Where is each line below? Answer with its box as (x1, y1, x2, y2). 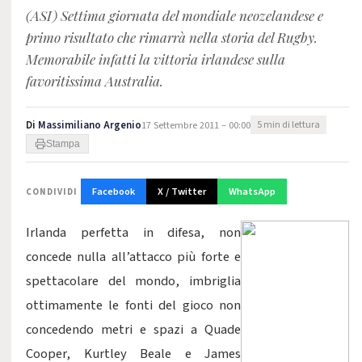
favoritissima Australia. (26, 72, 163, 90)
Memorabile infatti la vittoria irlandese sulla (26, 50, 285, 68)
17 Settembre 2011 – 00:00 (141, 117, 250, 133)
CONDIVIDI (26, 185, 78, 198)
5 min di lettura (257, 118, 320, 132)
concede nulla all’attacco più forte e (26, 247, 241, 267)
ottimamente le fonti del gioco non (26, 296, 241, 315)
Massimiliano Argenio (38, 117, 141, 133)
